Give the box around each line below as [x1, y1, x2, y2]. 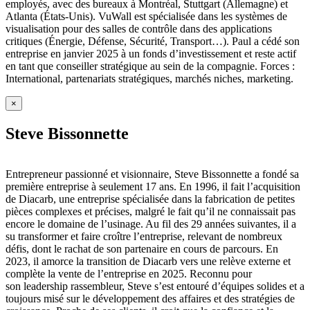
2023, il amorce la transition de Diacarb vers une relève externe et [6, 255, 291, 267]
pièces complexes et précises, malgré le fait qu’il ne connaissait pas [6, 205, 295, 217]
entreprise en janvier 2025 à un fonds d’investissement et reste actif [6, 48, 296, 60]
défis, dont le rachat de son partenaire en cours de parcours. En [6, 242, 278, 255]
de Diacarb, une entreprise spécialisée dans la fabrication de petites [6, 192, 295, 205]
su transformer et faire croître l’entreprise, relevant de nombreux [6, 230, 282, 242]
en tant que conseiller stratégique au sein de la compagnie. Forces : [6, 60, 295, 73]
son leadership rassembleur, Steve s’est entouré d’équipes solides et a [6, 280, 304, 292]
